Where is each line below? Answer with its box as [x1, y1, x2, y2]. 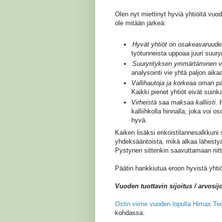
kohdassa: [115, 209, 145, 217]
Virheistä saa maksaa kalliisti [131, 99, 216, 107]
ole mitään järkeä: [115, 19, 166, 27]
